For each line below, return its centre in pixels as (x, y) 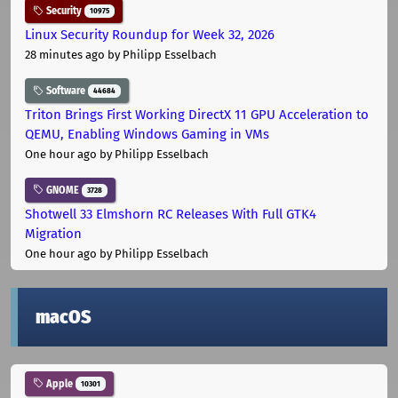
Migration (53, 233)
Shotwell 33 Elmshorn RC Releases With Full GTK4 (171, 214)
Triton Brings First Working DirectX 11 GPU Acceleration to (197, 114)
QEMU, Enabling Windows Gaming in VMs (147, 134)
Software (66, 91)
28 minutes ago (65, 55)
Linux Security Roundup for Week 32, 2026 (150, 35)
